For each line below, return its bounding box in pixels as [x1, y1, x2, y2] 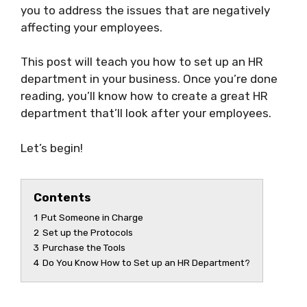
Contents [34, 190, 91, 204]
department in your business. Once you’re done [21, 72, 278, 86]
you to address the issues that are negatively [21, 3, 270, 17]
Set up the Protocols [42, 226, 133, 238]
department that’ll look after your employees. [21, 106, 271, 120]
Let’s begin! [21, 140, 83, 155]
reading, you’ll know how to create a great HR [21, 89, 268, 103]
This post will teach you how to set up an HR [21, 55, 263, 69]
